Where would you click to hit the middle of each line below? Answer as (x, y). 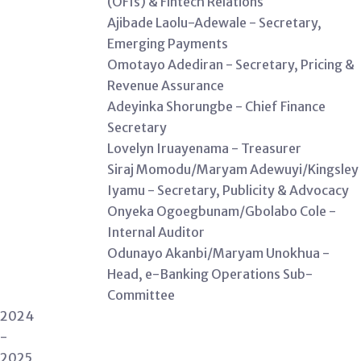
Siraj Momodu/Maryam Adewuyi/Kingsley (233, 169)
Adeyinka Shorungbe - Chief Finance (216, 106)
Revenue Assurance (166, 85)
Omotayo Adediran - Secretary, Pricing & (231, 64)
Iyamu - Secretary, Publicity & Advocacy (228, 190)
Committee (141, 295)
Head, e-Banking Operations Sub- (210, 274)
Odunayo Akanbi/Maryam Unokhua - (218, 253)
